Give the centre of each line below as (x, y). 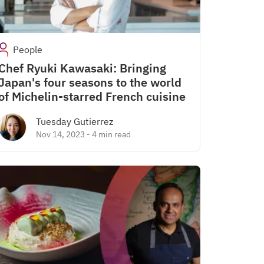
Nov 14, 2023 (60, 134)
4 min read (111, 134)
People (28, 49)
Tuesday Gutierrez (75, 121)
